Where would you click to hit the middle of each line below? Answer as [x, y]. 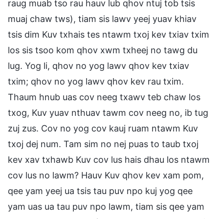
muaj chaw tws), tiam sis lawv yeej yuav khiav [102, 19]
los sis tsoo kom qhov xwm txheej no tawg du [103, 50]
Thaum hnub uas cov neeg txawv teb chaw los [104, 97]
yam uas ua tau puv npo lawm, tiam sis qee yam [106, 206]
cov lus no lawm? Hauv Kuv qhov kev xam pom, [106, 175]
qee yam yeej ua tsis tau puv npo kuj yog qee [100, 191]
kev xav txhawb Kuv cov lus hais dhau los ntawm [109, 159]
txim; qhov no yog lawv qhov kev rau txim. [96, 81]
